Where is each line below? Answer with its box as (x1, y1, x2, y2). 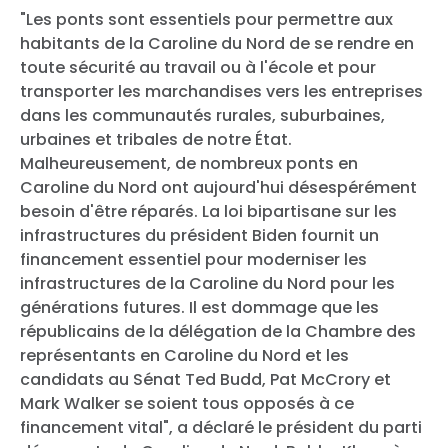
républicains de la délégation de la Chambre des (20, 319, 416, 343)
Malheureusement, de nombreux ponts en (20, 151, 358, 175)
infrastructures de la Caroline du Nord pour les (20, 271, 395, 295)
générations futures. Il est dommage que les (20, 295, 379, 319)
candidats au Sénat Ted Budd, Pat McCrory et (20, 367, 391, 391)
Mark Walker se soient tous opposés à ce (20, 391, 354, 415)
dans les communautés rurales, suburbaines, (20, 103, 385, 127)
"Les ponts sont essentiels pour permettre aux (20, 7, 393, 31)
